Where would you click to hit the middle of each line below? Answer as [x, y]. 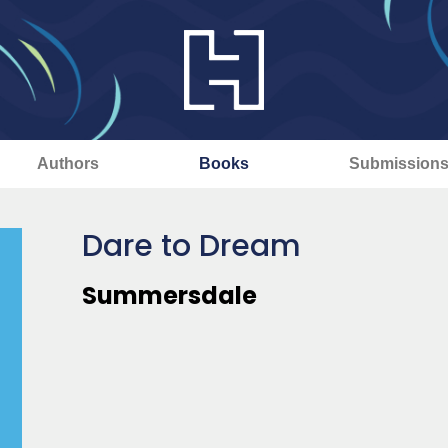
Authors [67, 163]
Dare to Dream [191, 246]
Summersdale [169, 295]
